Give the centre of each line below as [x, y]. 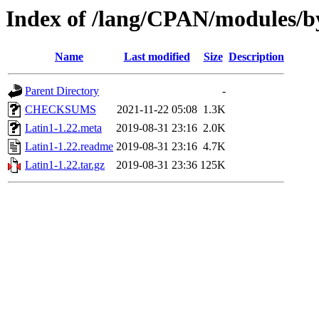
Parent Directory [62, 91]
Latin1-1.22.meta [63, 128]
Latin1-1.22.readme [69, 147]
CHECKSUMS [61, 110]
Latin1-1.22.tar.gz [65, 165]
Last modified [157, 57]
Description [256, 57]
